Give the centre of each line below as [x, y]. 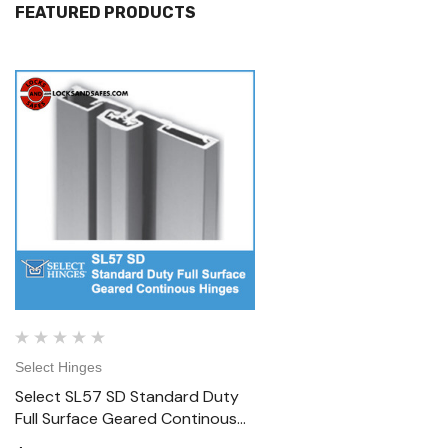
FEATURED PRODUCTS [105, 12]
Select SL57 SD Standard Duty [127, 396]
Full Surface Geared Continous [126, 418]
